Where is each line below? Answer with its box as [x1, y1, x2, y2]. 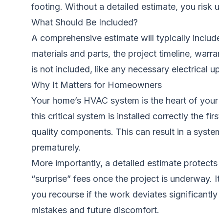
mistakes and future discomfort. [31, 205, 159, 215]
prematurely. [31, 142, 81, 153]
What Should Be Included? [31, 17, 138, 27]
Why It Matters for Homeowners [31, 80, 162, 90]
